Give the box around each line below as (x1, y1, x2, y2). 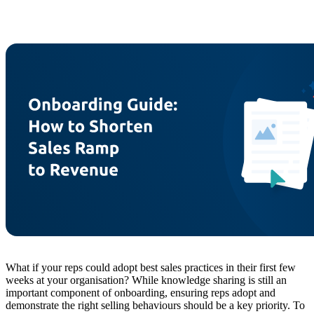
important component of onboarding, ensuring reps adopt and (6, 287, 275, 299)
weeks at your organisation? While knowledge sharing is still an (6, 274, 287, 287)
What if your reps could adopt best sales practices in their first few (6, 261, 296, 274)
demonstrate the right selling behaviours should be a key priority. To (6, 299, 305, 312)
